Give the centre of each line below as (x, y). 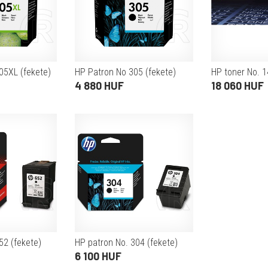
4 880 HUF (99, 86)
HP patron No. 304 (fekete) (126, 243)
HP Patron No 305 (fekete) (125, 72)
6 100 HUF (98, 256)
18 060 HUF (237, 86)
